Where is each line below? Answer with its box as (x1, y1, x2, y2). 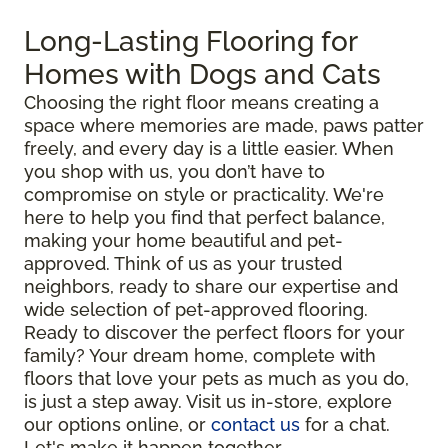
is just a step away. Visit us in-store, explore (24, 391, 392, 413)
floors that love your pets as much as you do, (24, 368, 409, 390)
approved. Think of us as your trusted (24, 253, 342, 275)
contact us (211, 414, 300, 436)
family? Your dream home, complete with (24, 345, 376, 367)
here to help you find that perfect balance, (24, 207, 385, 229)
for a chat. (300, 414, 390, 436)
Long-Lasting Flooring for (24, 25, 357, 59)
